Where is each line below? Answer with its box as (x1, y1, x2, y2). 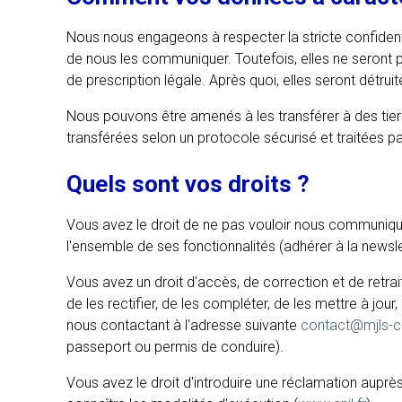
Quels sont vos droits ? (66, 170, 310, 198)
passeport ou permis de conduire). (66, 338, 284, 356)
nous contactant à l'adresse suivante (66, 317, 301, 335)
